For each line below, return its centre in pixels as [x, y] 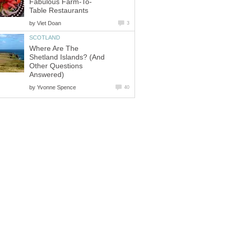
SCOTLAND [45, 37]
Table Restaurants [59, 10]
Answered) [47, 74]
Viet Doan [49, 23]
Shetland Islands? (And [67, 57]
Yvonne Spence [56, 87]
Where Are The [54, 48]
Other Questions [56, 66]
